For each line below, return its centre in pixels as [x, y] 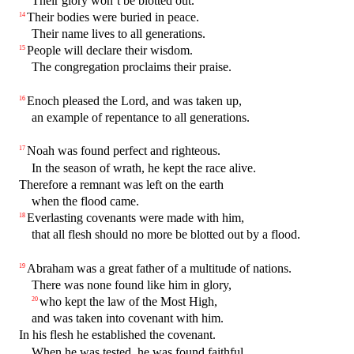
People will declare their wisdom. [110, 51]
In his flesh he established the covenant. [117, 335]
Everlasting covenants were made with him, [136, 218]
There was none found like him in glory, [132, 284]
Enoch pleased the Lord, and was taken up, [134, 100]
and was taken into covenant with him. [128, 318]
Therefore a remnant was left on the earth [121, 184]
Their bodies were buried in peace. [113, 17]
